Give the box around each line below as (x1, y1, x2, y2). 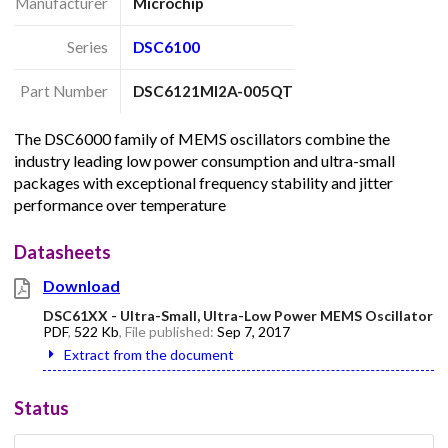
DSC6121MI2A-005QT (133, 81, 294, 100)
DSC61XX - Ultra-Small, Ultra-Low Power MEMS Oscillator (43, 307, 433, 325)
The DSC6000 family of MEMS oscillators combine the (14, 129, 390, 149)
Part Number (19, 81, 108, 100)
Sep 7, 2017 (217, 323, 290, 341)
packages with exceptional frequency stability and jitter (14, 173, 393, 193)
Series (66, 37, 108, 56)
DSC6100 (133, 37, 201, 56)
